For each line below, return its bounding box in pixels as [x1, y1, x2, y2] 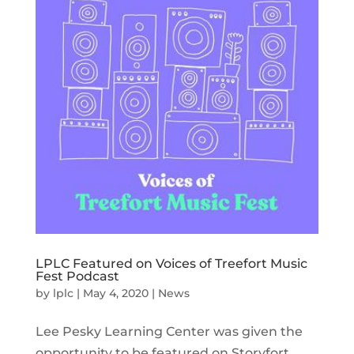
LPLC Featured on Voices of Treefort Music [35, 256, 307, 272]
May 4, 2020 [82, 286, 149, 301]
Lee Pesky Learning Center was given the [35, 324, 303, 340]
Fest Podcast [35, 269, 119, 284]
